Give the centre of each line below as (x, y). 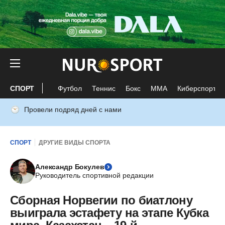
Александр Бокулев (70, 167)
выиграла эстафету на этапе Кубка (109, 213)
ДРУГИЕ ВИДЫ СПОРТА (75, 142)
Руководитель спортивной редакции (94, 175)
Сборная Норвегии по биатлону (101, 200)
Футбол (70, 88)
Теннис (104, 88)
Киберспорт (197, 88)
